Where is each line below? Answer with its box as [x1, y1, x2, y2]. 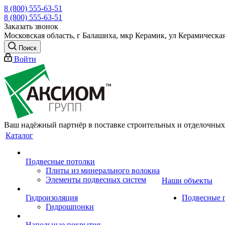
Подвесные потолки [26, 157, 95, 166]
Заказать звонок [4, 22, 58, 31]
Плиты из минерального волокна [46, 166, 160, 175]
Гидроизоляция [26, 193, 78, 202]
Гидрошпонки [46, 202, 94, 211]
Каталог [6, 131, 33, 140]
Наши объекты [162, 176, 212, 185]
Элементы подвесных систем [46, 175, 146, 184]
